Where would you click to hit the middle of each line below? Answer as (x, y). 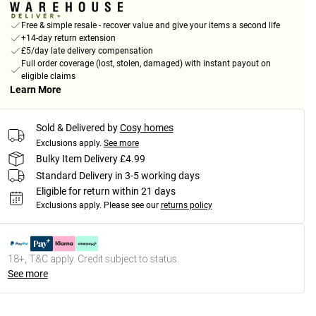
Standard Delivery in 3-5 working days (117, 175)
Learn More (35, 90)
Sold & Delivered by (77, 128)
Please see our (131, 206)
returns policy (186, 206)
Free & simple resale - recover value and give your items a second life (150, 26)
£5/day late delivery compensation (87, 51)
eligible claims (48, 77)
